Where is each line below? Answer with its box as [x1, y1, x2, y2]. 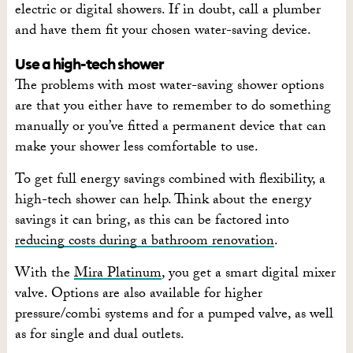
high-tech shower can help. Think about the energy [14, 189, 311, 214]
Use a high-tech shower [14, 54, 164, 74]
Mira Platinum [73, 262, 162, 288]
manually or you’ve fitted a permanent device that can [14, 116, 326, 141]
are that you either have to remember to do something [14, 95, 331, 121]
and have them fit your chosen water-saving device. [14, 20, 311, 45]
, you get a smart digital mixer [161, 262, 336, 288]
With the [14, 262, 74, 288]
